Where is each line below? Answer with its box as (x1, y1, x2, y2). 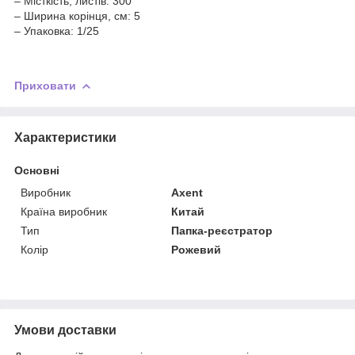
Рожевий (171, 242, 222, 256)
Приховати (14, 79, 76, 93)
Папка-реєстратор (171, 223, 273, 237)
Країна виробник (21, 204, 107, 218)
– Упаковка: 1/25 (14, 25, 99, 38)
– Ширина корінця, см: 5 (14, 10, 140, 23)
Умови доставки (14, 323, 116, 337)
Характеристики (14, 130, 116, 144)
